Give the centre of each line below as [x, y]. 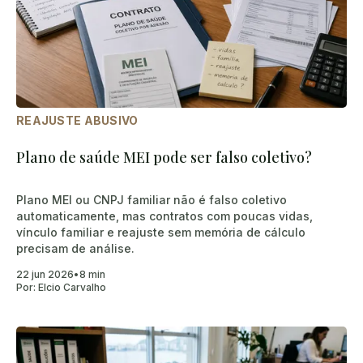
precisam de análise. [75, 248]
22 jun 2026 [45, 274]
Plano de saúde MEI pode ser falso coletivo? [164, 157]
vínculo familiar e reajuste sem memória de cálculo [161, 232]
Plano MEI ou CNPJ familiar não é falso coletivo [152, 199]
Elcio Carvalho [72, 287]
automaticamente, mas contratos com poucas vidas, [164, 216]
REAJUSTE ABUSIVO [77, 120]
